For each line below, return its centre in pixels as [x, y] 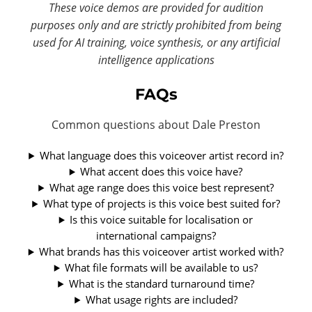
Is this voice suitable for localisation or [162, 219]
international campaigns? [156, 235]
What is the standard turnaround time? [161, 283]
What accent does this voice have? [162, 171]
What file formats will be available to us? [162, 267]
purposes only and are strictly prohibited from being [156, 25]
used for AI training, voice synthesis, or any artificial [156, 42]
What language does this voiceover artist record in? [161, 155]
